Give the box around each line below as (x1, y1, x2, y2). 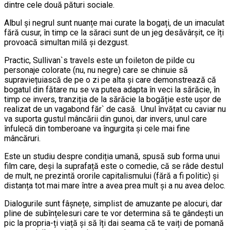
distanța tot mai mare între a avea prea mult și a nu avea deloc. (4, 180, 225, 190)
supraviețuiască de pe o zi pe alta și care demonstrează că (4, 74, 216, 85)
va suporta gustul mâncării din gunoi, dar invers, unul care (4, 113, 207, 124)
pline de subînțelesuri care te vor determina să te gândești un (4, 208, 223, 218)
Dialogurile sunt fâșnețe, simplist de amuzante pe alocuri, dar (4, 198, 222, 208)
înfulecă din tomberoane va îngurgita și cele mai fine (4, 123, 190, 133)
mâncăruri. (4, 133, 41, 143)
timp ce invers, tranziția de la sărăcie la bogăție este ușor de (4, 94, 221, 104)
